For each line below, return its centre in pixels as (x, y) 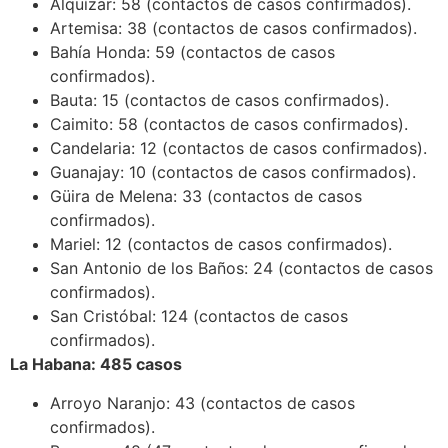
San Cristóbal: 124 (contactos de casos (199, 316)
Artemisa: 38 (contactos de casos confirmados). (233, 28)
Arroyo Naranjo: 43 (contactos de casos (202, 402)
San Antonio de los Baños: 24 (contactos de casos (241, 268)
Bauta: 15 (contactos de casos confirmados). (219, 100)
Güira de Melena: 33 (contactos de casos (206, 196)
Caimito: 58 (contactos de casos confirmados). (229, 124)
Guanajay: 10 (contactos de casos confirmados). (233, 172)
